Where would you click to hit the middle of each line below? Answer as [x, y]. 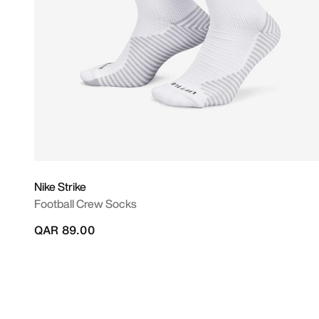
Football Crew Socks [85, 204]
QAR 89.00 [64, 230]
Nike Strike [60, 187]
